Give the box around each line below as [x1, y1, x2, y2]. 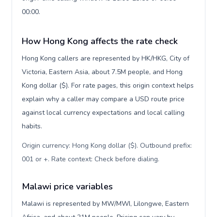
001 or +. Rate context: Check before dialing [22, 155, 158, 164]
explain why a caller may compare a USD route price [22, 94, 185, 104]
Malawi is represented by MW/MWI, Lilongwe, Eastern [22, 199, 189, 208]
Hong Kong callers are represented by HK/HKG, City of [22, 54, 189, 63]
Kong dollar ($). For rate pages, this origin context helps [22, 81, 194, 90]
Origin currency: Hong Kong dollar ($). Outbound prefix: [22, 141, 192, 150]
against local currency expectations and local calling [22, 108, 185, 117]
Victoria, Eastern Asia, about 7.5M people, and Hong [22, 67, 183, 77]
